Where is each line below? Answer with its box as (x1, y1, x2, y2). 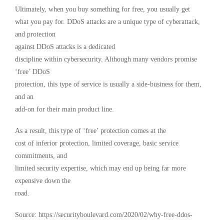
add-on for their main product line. (15, 105, 114, 113)
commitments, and (15, 152, 67, 160)
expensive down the (15, 177, 70, 185)
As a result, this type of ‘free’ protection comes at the (15, 127, 166, 135)
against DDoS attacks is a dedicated (15, 43, 115, 51)
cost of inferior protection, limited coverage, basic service (15, 139, 178, 147)
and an (15, 93, 33, 101)
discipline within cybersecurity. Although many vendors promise (15, 55, 197, 63)
